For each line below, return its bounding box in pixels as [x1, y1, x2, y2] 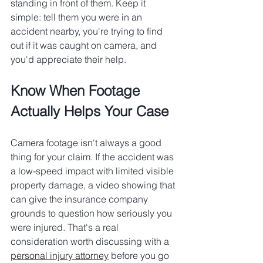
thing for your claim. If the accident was [11, 151, 176, 163]
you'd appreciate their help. [11, 53, 126, 66]
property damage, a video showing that [11, 179, 177, 191]
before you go [109, 249, 171, 262]
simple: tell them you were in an [11, 11, 144, 23]
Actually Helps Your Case [11, 103, 168, 120]
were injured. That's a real [11, 221, 121, 234]
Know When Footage [11, 82, 144, 100]
